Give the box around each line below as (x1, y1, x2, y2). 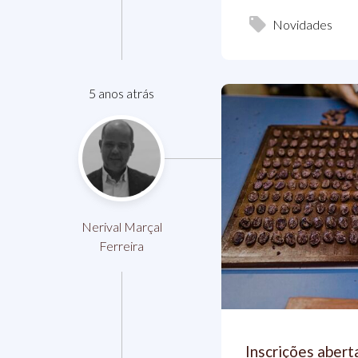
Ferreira (99, 237, 144, 253)
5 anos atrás (89, 85, 154, 101)
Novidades (272, 16, 332, 32)
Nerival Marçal (81, 218, 162, 234)
